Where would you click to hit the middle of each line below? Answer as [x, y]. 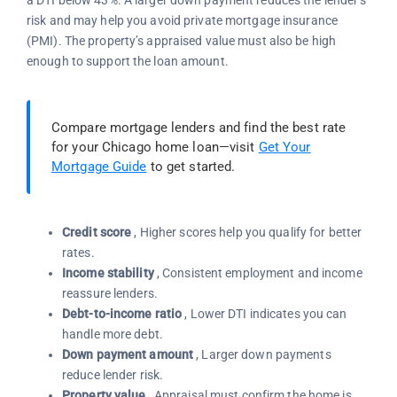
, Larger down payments [262, 355]
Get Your [284, 148]
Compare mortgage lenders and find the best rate [198, 128]
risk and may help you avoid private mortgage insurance [182, 21]
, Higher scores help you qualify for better [247, 233]
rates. [78, 253]
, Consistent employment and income [258, 273]
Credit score [97, 233]
